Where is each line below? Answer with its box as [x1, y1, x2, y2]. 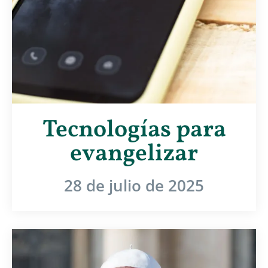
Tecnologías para [42, 113, 226, 147]
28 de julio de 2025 [64, 174, 204, 196]
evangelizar [70, 137, 198, 171]
